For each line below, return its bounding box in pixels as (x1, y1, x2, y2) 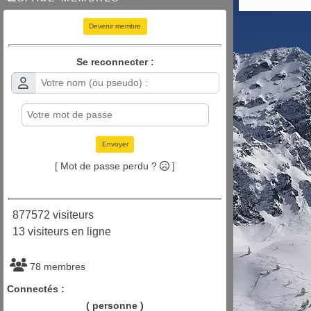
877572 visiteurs (7, 209, 94, 221)
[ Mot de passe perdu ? (55, 160, 160, 172)
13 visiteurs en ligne (7, 226, 111, 238)
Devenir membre (89, 22, 141, 31)
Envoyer (101, 140, 128, 149)
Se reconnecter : (76, 56, 154, 68)
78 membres (27, 261, 85, 273)
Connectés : (7, 283, 65, 295)
